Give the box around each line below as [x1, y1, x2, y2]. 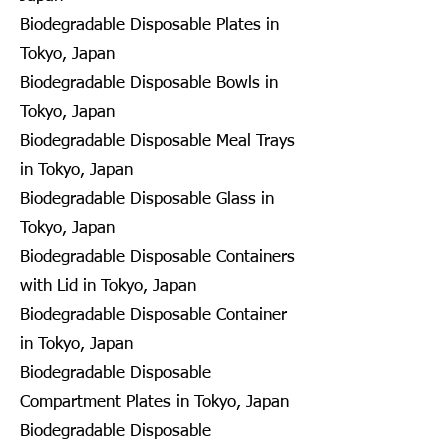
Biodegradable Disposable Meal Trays [20, 132, 295, 150]
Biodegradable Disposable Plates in [20, 16, 279, 34]
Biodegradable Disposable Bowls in [20, 74, 278, 92]
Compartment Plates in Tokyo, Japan [20, 393, 289, 411]
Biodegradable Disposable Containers [20, 248, 295, 266]
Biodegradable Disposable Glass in [20, 190, 274, 208]
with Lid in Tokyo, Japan [20, 277, 196, 295]
